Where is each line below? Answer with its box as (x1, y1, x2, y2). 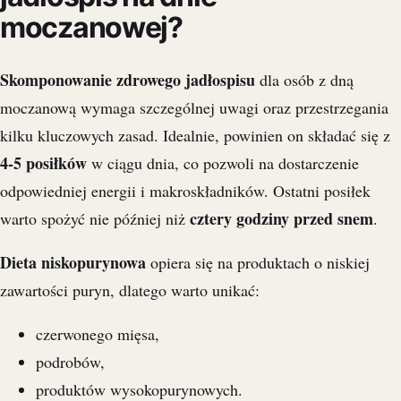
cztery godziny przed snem (190, 207, 373, 231)
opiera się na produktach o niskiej (146, 252, 370, 274)
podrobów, (36, 351, 105, 373)
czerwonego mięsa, (36, 323, 159, 346)
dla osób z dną (255, 69, 354, 91)
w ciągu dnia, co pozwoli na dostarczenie (87, 152, 359, 175)
